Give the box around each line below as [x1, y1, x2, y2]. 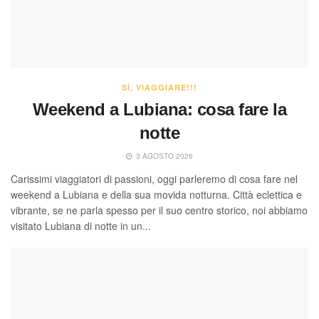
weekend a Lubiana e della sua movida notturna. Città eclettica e [11, 187, 302, 202]
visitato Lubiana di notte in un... [11, 218, 151, 233]
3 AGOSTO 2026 [134, 150, 193, 161]
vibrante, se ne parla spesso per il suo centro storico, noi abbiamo [11, 202, 308, 217]
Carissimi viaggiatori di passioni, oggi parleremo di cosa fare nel [11, 171, 298, 186]
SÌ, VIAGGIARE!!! [122, 81, 197, 93]
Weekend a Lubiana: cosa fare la [32, 99, 287, 119]
